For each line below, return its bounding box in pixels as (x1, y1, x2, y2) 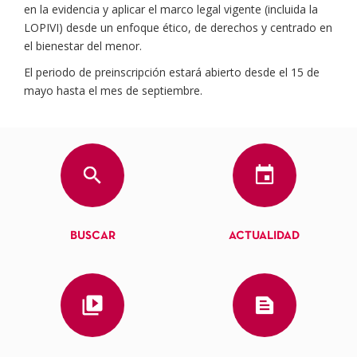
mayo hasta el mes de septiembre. (24, 83, 202, 99)
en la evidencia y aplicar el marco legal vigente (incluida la (24, 2, 318, 18)
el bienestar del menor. (24, 38, 142, 54)
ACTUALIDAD (229, 230, 300, 242)
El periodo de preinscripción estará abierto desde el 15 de (24, 65, 320, 80)
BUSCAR (69, 230, 116, 242)
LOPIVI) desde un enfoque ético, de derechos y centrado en (24, 20, 332, 36)
